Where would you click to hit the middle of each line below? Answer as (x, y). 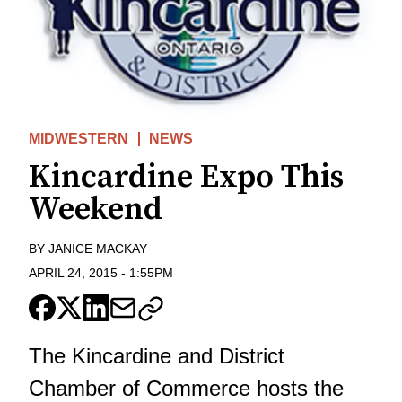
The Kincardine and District (157, 356)
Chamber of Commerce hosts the (186, 388)
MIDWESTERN (79, 139)
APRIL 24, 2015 (73, 273)
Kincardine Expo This (186, 178)
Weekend (96, 210)
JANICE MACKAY (98, 249)
